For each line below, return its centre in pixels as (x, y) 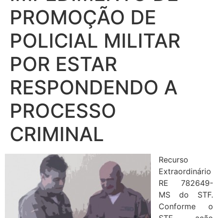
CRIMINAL (57, 134)
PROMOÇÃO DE (83, 17)
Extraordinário (185, 171)
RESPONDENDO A (94, 87)
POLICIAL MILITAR (95, 40)
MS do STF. (186, 194)
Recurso (173, 159)
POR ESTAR (64, 64)
